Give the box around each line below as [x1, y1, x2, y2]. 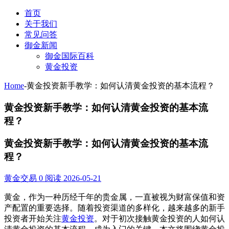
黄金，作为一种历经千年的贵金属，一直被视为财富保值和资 [4, 193, 225, 202]
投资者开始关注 [4, 214, 61, 223]
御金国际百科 [45, 52, 94, 60]
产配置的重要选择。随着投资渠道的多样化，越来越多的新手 [4, 203, 225, 213]
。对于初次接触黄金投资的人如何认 [94, 214, 225, 223]
